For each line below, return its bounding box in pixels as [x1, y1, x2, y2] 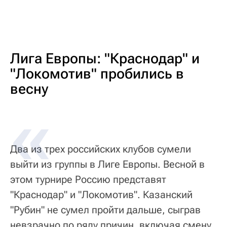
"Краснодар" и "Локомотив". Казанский [10, 188, 193, 201]
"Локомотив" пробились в [10, 65, 184, 83]
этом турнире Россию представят [10, 173, 166, 186]
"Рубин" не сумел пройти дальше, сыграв [10, 204, 201, 216]
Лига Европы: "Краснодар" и [10, 50, 200, 67]
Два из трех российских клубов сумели [10, 143, 191, 156]
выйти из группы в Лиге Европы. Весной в [10, 158, 205, 171]
